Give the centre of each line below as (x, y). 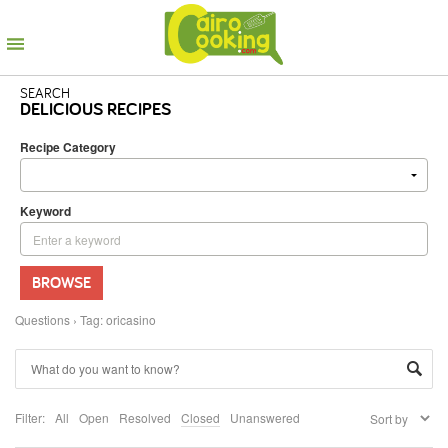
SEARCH (45, 93)
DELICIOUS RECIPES (95, 108)
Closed (200, 417)
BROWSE (61, 282)
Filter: (30, 417)
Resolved (145, 417)
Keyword (45, 211)
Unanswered (265, 417)
